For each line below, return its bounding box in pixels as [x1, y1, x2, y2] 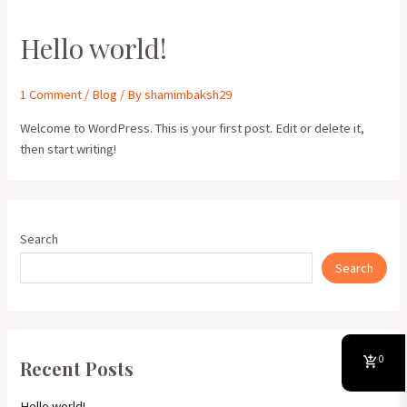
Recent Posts [20, 355, 134, 381]
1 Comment [20, 86, 83, 104]
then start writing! [20, 141, 117, 158]
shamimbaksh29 [144, 86, 233, 104]
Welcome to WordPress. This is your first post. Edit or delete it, [20, 120, 365, 137]
